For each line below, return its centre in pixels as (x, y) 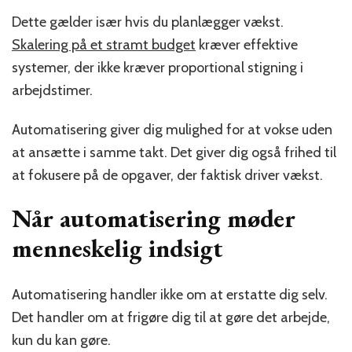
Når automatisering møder (154, 218)
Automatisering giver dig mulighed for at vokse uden (172, 129)
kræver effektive (247, 44)
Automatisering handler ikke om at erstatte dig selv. (170, 295)
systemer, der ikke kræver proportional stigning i (158, 67)
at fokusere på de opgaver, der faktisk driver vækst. (167, 175)
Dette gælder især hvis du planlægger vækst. (148, 22)
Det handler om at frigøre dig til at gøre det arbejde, (171, 318)
